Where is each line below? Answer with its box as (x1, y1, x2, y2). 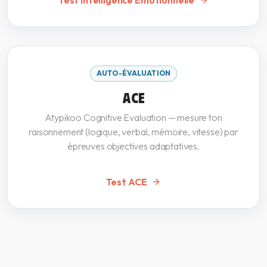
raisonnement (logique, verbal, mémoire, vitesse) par (29, 125, 238, 138)
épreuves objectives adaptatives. (67, 139, 200, 152)
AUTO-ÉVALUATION (97, 69, 170, 78)
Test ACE (105, 175, 147, 188)
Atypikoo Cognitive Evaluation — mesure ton (45, 111, 222, 123)
